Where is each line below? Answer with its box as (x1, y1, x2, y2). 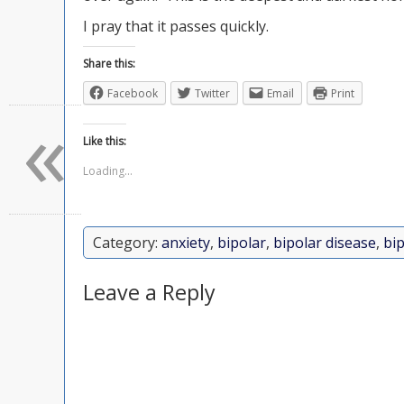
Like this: (83, 133, 126, 149)
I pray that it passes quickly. (83, 16, 269, 36)
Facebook (107, 86, 158, 101)
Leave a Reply (83, 278, 216, 307)
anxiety (161, 233, 210, 252)
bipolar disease (273, 233, 376, 252)
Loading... (83, 163, 133, 179)
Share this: (83, 56, 135, 71)
